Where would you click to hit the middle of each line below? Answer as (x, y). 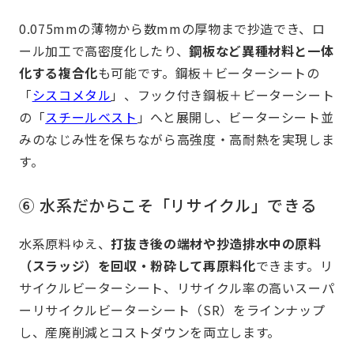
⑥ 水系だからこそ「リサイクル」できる (168, 205)
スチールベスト (91, 117)
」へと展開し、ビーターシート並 (235, 117)
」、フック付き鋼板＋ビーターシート (223, 94)
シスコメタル (72, 94)
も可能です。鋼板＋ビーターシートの (209, 72)
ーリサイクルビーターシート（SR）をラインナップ (172, 309)
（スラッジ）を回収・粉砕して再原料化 (137, 265)
